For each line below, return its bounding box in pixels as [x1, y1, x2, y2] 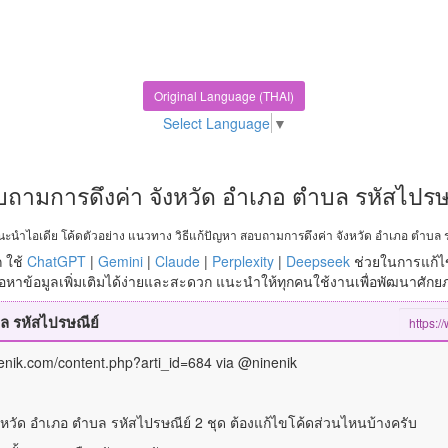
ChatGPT [26, 251, 86, 272]
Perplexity [211, 251, 274, 272]
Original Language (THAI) [154, 86, 294, 104]
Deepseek [285, 251, 350, 272]
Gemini [97, 251, 143, 272]
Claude [154, 251, 200, 272]
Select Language [162, 113, 270, 134]
